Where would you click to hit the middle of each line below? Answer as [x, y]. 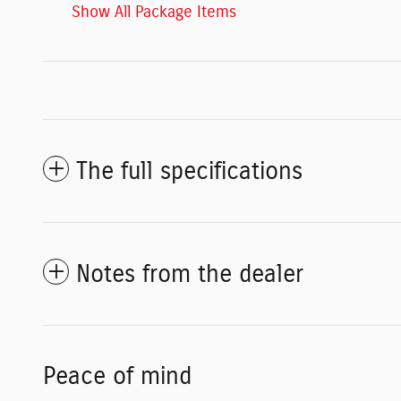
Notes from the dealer [190, 274]
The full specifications [189, 171]
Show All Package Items [154, 12]
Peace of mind [117, 376]
